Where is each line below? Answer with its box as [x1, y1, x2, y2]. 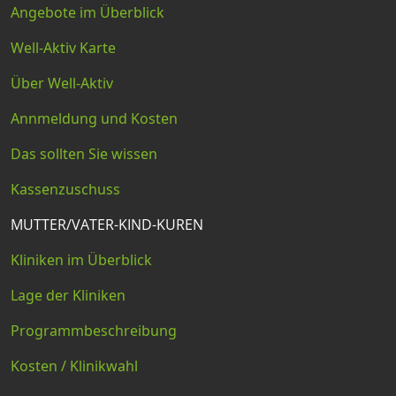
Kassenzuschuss [11, 179, 120, 200]
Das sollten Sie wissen [11, 144, 157, 164]
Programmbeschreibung [11, 321, 177, 341]
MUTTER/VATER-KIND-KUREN [11, 215, 203, 235]
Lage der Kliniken [11, 286, 126, 306]
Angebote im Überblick [11, 3, 164, 23]
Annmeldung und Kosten [11, 109, 178, 129]
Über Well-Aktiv [11, 73, 113, 94]
